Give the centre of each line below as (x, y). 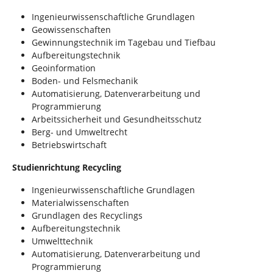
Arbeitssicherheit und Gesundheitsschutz (117, 119)
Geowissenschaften (71, 30)
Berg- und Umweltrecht (80, 132)
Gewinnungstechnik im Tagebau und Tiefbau (124, 43)
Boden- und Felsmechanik (85, 81)
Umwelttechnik (62, 241)
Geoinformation (64, 68)
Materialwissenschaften (80, 203)
